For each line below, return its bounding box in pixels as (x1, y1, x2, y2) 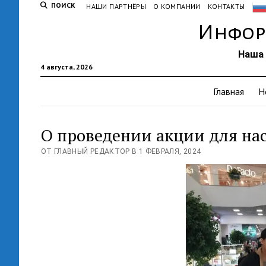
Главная (213, 85, 244, 97)
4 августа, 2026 (40, 62, 93, 71)
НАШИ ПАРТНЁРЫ (86, 2, 147, 11)
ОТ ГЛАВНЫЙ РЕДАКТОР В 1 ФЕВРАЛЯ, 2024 (40, 147, 201, 156)
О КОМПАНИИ (153, 2, 201, 11)
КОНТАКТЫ (207, 2, 245, 11)
